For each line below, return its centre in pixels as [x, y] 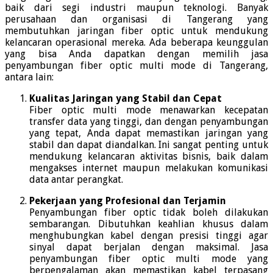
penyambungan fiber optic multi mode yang [149, 259]
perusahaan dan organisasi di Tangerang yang [136, 19]
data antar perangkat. [76, 180]
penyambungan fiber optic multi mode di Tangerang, [136, 66]
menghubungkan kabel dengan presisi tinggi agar [149, 236]
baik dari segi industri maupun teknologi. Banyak [136, 8]
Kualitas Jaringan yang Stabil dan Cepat [126, 99]
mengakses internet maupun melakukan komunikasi [149, 168]
